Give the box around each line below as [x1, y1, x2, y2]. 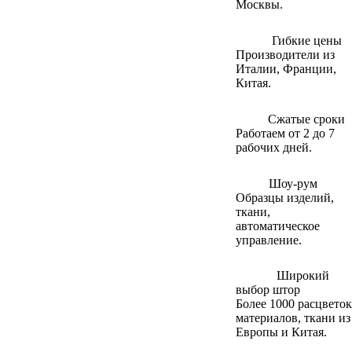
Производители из [236, 47, 335, 61]
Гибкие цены [272, 33, 342, 47]
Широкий [277, 268, 329, 282]
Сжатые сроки [268, 112, 345, 126]
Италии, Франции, [236, 61, 336, 75]
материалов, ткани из [236, 310, 350, 324]
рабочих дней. [236, 140, 312, 154]
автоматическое [236, 218, 320, 233]
